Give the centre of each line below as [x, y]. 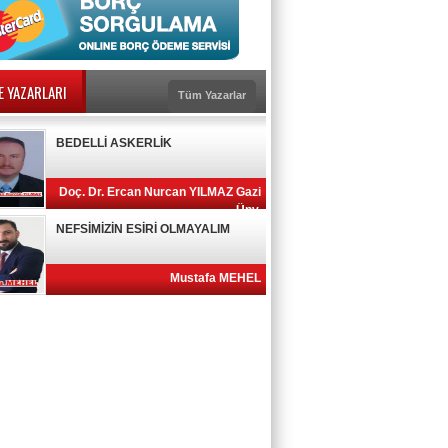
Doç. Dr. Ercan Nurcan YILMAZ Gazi [160, 192]
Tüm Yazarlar [212, 95]
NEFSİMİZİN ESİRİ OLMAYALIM [143, 229]
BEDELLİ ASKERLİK [114, 143]
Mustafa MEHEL [215, 278]
